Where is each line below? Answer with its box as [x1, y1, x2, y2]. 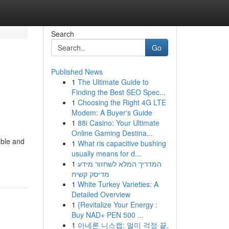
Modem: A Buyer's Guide [71, 107, 152, 118]
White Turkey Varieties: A [77, 179, 158, 189]
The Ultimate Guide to [77, 77, 149, 87]
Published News [51, 66, 103, 77]
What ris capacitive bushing [77, 138, 166, 148]
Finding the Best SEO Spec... [71, 87, 166, 97]
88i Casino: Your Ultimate [77, 118, 159, 128]
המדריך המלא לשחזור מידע [77, 158, 162, 169]
